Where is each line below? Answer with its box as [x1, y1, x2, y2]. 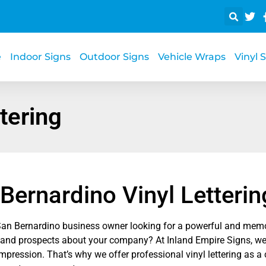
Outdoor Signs [79, 51, 149, 63]
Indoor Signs [9, 51, 71, 63]
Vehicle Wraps [157, 51, 226, 63]
